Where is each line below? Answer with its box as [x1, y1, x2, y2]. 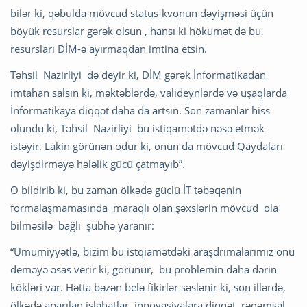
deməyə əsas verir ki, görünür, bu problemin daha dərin [10, 262, 277, 277]
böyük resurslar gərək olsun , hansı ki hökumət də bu [10, 24, 261, 38]
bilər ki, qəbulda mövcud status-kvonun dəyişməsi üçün [10, 6, 273, 21]
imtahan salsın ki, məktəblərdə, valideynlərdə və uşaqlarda [10, 86, 287, 100]
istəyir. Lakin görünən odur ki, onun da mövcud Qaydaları [10, 139, 283, 153]
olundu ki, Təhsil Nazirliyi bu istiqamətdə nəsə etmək [10, 121, 265, 136]
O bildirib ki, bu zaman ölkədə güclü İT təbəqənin [10, 183, 241, 197]
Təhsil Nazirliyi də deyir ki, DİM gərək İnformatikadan [10, 68, 266, 82]
